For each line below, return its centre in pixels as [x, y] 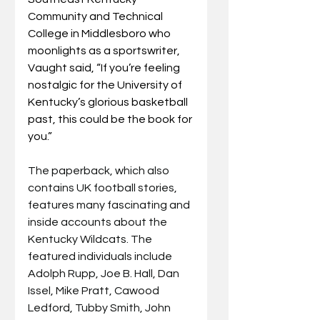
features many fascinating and [110, 205]
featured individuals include [101, 256]
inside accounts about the [99, 222]
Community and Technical [96, 16]
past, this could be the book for [111, 119]
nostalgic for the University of [106, 85]
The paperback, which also [100, 170]
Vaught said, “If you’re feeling [105, 67]
